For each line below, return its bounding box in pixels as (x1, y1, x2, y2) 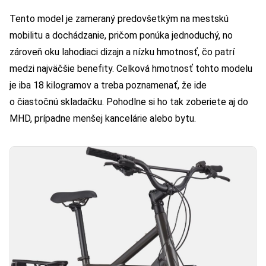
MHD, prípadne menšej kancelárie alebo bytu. (9, 112, 196, 124)
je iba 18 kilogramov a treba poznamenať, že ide (9, 79, 207, 91)
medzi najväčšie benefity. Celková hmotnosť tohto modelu (9, 62, 252, 74)
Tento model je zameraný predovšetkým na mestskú (9, 12, 229, 24)
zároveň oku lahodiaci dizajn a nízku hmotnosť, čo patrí (9, 46, 235, 58)
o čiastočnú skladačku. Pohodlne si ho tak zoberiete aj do (9, 96, 248, 107)
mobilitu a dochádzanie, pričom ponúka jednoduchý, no (9, 29, 233, 41)
